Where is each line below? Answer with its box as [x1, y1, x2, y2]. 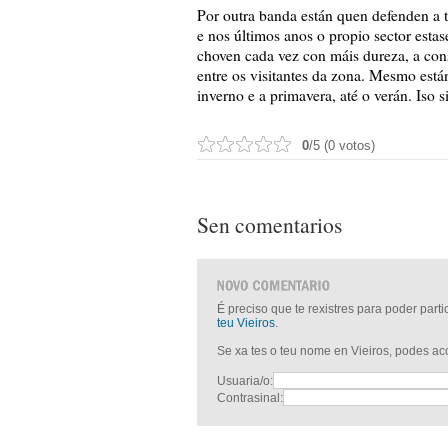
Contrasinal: [217, 391, 283, 405]
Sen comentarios [197, 210, 342, 239]
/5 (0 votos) [309, 138, 375, 153]
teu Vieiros [217, 316, 275, 330]
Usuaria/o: [217, 374, 273, 388]
